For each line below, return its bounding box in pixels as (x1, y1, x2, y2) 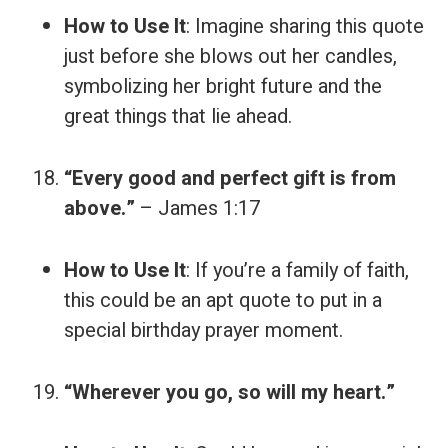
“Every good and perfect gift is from (64, 164, 396, 193)
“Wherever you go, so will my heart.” (64, 378, 395, 407)
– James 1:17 (135, 194, 260, 223)
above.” (64, 194, 135, 223)
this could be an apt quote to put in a (64, 286, 382, 315)
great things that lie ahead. (64, 102, 292, 131)
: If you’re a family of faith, (186, 256, 409, 285)
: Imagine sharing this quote (186, 12, 424, 41)
